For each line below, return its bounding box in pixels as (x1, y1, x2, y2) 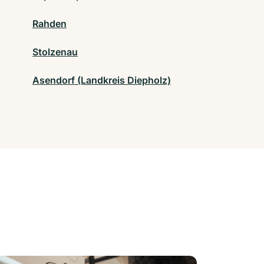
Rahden (32, 18, 67, 30)
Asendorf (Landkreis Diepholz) (32, 74, 171, 87)
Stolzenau (32, 46, 78, 58)
